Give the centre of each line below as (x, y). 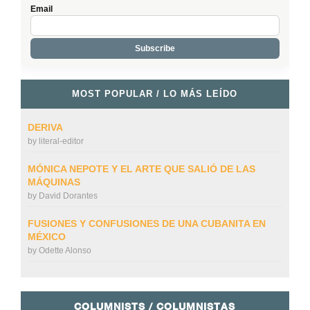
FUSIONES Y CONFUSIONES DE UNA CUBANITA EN (146, 223)
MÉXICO (46, 236)
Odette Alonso (65, 250)
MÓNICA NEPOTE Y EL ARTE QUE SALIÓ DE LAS (141, 168)
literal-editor (61, 141)
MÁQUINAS (54, 182)
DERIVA (45, 127)
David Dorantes (68, 195)
